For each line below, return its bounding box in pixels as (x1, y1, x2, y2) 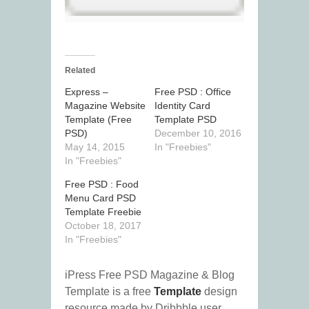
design (201, 286, 237, 298)
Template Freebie (65, 206, 141, 218)
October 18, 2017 (65, 220, 141, 232)
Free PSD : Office (154, 86, 231, 98)
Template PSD (154, 114, 217, 126)
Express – (65, 86, 108, 98)
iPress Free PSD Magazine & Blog (65, 269, 235, 281)
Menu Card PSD (65, 192, 136, 204)
